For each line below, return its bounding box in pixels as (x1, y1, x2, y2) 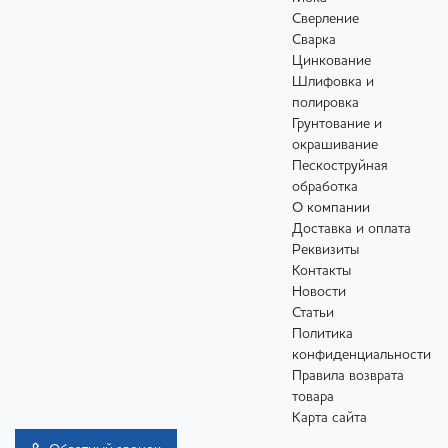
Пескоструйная (292, 159, 388, 174)
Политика (292, 327, 353, 342)
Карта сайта (292, 411, 367, 426)
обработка (292, 180, 358, 195)
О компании (292, 201, 370, 216)
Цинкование (292, 54, 371, 69)
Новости (292, 285, 346, 300)
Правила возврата (292, 369, 404, 384)
